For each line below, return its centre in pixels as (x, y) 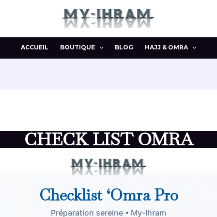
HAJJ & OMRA (166, 47)
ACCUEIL (34, 47)
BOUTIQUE (77, 47)
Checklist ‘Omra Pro (108, 195)
